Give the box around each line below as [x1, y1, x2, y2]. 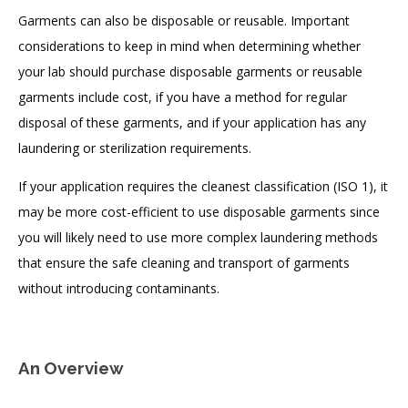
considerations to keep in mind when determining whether [18, 37, 361, 56]
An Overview [18, 357, 124, 378]
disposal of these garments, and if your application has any [18, 114, 366, 132]
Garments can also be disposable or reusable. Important [18, 12, 350, 30]
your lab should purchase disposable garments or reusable [18, 63, 362, 81]
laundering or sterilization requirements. [18, 139, 251, 158]
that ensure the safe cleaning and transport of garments [18, 254, 350, 272]
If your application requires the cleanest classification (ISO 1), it [18, 178, 388, 196]
